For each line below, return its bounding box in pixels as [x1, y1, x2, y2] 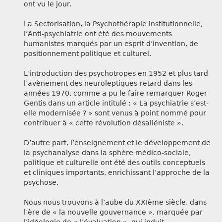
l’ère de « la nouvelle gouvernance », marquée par [24, 208, 203, 217]
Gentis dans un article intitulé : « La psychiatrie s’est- [24, 99, 209, 108]
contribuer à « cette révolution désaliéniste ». [24, 119, 183, 127]
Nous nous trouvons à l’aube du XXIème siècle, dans [24, 198, 207, 207]
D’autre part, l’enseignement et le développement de [24, 139, 211, 147]
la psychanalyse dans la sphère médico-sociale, [24, 149, 191, 157]
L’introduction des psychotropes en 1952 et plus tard [24, 69, 208, 78]
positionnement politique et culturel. [24, 50, 151, 58]
